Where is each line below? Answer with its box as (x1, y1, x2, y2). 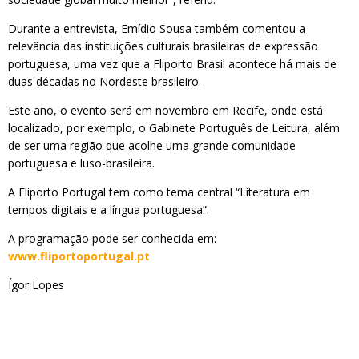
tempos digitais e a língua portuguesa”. (8, 202, 209, 217)
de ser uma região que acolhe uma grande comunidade (8, 138, 296, 153)
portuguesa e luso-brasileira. (8, 155, 155, 171)
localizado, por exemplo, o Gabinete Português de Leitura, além (8, 120, 340, 135)
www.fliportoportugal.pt (8, 248, 150, 264)
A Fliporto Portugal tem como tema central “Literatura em (8, 184, 310, 200)
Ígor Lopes (8, 277, 64, 292)
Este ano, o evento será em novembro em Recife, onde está (8, 103, 323, 118)
